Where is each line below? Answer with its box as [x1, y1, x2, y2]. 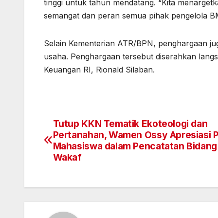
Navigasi [43, 118, 107, 137]
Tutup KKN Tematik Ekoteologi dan [53, 117, 208, 129]
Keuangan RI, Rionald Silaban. [44, 64, 155, 74]
